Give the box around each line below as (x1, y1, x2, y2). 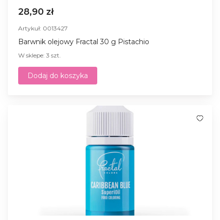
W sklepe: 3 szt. (18, 51, 61, 59)
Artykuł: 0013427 (18, 24, 68, 32)
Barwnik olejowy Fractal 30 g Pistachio (18, 37, 149, 46)
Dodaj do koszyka (27, 71, 88, 80)
